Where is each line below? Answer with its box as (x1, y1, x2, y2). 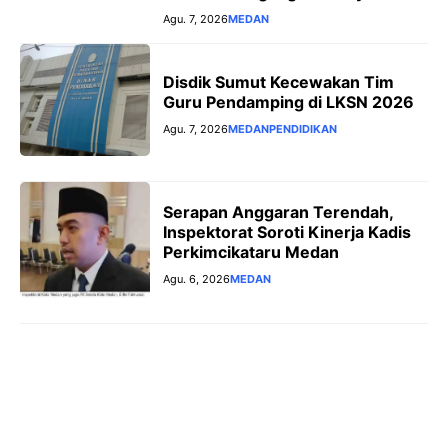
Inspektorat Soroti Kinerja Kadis (163, 221, 411, 242)
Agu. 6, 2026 (163, 271, 230, 286)
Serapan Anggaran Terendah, (163, 201, 393, 222)
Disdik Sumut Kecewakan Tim (163, 71, 394, 92)
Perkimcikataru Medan (163, 241, 339, 262)
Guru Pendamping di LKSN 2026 (163, 91, 414, 112)
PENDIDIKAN (269, 121, 337, 136)
